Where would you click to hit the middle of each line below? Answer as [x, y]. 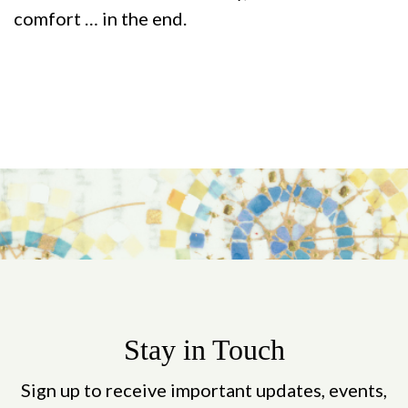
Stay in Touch [204, 349]
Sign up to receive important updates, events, [204, 389]
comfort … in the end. [100, 18]
